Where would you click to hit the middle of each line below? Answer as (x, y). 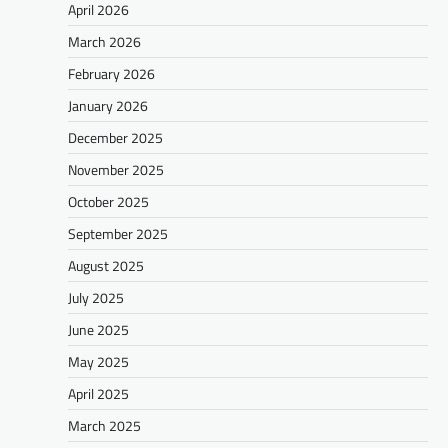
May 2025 (98, 361)
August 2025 (106, 265)
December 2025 (115, 137)
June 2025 (98, 329)
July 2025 (96, 297)
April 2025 (98, 393)
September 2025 (118, 233)
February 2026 (111, 73)
